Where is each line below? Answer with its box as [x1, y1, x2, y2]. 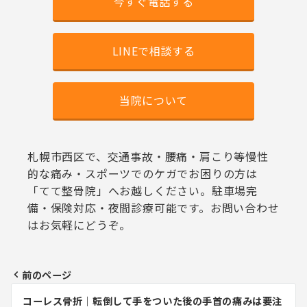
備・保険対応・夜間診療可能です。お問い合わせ [27, 199, 280, 217]
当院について [119, 92, 188, 109]
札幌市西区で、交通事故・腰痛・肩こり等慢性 [27, 148, 269, 165]
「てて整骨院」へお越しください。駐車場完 [27, 182, 258, 199]
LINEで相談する [112, 42, 195, 60]
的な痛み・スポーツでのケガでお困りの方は [27, 165, 258, 182]
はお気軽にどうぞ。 [27, 217, 132, 234]
